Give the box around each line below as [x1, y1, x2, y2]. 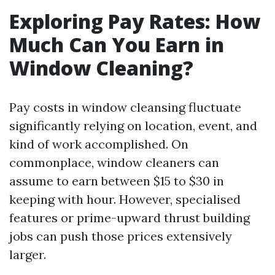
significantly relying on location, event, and [9, 118, 257, 133]
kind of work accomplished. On [9, 136, 188, 152]
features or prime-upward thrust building [9, 210, 250, 225]
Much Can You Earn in [9, 31, 224, 58]
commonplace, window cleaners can [9, 155, 219, 170]
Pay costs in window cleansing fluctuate [9, 99, 241, 115]
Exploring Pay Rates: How [9, 8, 260, 34]
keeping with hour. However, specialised [9, 192, 241, 207]
